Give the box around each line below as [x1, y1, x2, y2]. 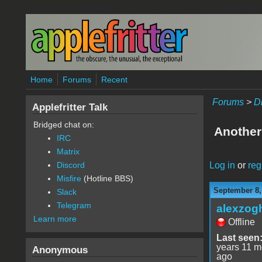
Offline [227, 216, 255, 227]
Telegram [56, 201, 91, 210]
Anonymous [32, 244, 88, 256]
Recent [101, 75, 127, 84]
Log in [209, 160, 235, 170]
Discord [56, 160, 85, 170]
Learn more [33, 214, 77, 223]
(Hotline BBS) [81, 174, 133, 183]
